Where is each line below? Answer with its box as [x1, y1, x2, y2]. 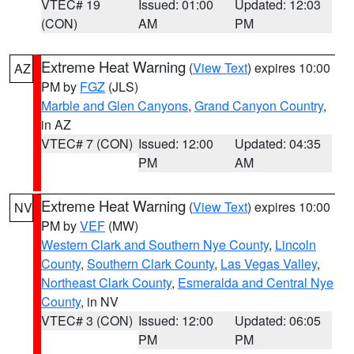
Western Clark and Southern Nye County [41, 235, 269, 254]
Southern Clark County [87, 254, 214, 273]
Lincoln [275, 235, 316, 254]
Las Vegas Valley [220, 254, 317, 273]
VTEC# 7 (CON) [41, 134, 133, 153]
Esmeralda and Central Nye [178, 273, 333, 292]
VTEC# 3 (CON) [41, 311, 133, 330]
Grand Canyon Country [194, 96, 323, 115]
